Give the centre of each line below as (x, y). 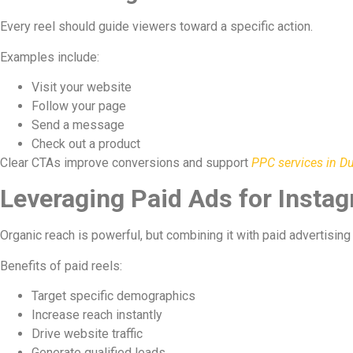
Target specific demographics (113, 296)
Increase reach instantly (97, 315)
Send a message (78, 125)
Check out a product (86, 144)
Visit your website (82, 87)
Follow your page (79, 106)
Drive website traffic (87, 334)
